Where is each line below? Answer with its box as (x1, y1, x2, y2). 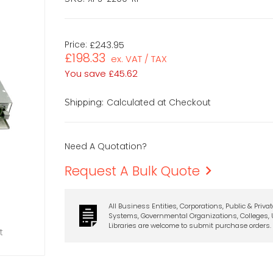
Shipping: (65, 96, 104, 108)
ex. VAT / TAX (111, 52, 168, 65)
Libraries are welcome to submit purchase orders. (108, 220, 271, 230)
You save (65, 66, 107, 80)
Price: (65, 38, 88, 51)
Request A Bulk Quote (65, 161, 200, 180)
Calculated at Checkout (107, 96, 211, 108)
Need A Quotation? (65, 140, 147, 152)
